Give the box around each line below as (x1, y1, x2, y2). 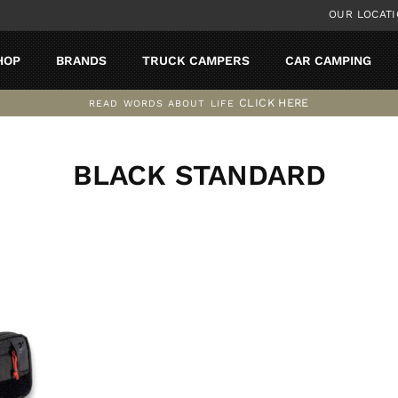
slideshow (204, 139, 274, 156)
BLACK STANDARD (72, 157, 326, 192)
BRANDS (55, 52, 107, 68)
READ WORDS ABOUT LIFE (89, 97, 235, 109)
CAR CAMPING (284, 52, 371, 68)
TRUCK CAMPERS (141, 52, 250, 68)
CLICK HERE (239, 95, 309, 109)
